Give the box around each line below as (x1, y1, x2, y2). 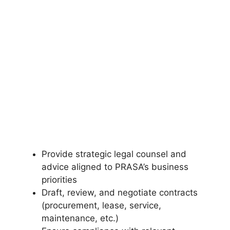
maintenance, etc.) (42, 213, 119, 224)
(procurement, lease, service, (42, 200, 161, 211)
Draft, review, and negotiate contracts (42, 187, 198, 198)
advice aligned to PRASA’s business (42, 162, 188, 172)
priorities (42, 175, 77, 185)
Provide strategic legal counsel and (42, 149, 186, 160)
